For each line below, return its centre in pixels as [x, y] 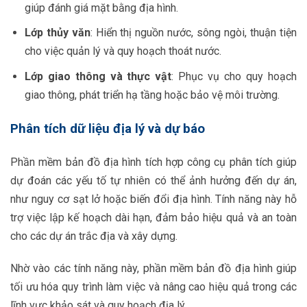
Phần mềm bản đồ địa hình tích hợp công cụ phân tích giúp [153, 162]
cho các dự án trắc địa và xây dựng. [94, 236]
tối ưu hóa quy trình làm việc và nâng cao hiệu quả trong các [153, 287]
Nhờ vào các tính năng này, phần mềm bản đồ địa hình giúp [153, 269]
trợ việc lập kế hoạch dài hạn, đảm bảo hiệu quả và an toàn [153, 217]
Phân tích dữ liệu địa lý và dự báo [108, 128]
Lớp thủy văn [57, 33]
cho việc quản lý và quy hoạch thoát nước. [123, 51]
